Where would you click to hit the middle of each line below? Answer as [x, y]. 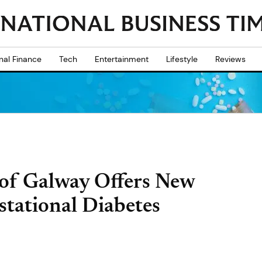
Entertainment [122, 59]
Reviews [230, 59]
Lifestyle [182, 59]
